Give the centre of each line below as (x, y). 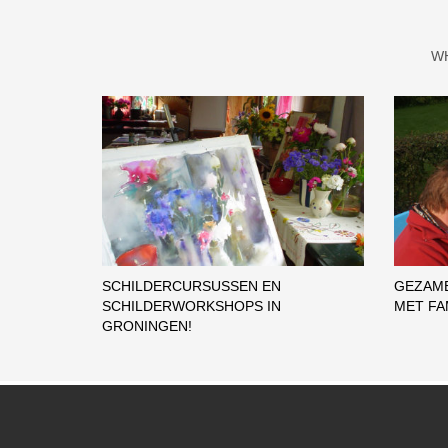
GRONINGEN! (147, 326)
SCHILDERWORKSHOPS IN (191, 306)
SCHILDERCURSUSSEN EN (191, 286)
